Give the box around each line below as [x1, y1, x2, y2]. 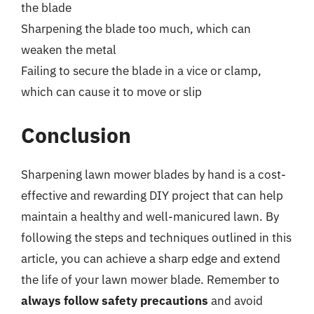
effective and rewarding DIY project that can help [21, 187, 283, 203]
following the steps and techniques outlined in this [21, 229, 292, 245]
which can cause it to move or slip [21, 84, 202, 100]
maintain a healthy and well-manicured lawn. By [21, 208, 279, 224]
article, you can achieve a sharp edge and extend [21, 250, 280, 266]
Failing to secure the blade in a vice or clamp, [21, 63, 261, 78]
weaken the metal [21, 42, 116, 57]
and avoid [208, 292, 263, 308]
